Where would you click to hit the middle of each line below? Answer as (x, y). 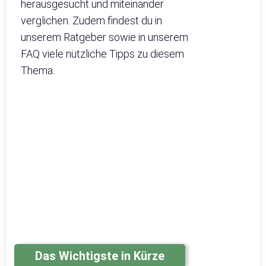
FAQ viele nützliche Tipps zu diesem (102, 54)
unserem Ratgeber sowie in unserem (104, 37)
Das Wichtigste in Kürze (100, 256)
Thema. (38, 71)
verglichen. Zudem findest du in (91, 21)
